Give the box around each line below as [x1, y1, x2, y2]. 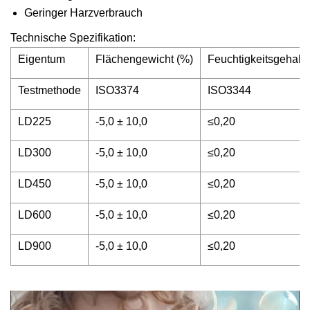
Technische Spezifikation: [10, 32, 136, 44]
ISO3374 [95, 84, 139, 96]
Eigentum [18, 53, 65, 65]
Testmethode [18, 84, 81, 96]
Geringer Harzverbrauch [24, 7, 143, 19]
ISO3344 [208, 84, 251, 96]
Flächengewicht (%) [95, 53, 193, 65]
